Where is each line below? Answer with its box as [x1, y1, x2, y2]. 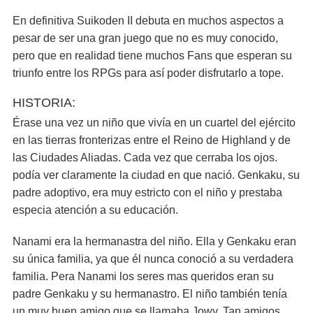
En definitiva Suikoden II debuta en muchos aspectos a [13, 15, 284, 27]
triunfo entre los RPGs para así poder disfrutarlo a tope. [13, 67, 284, 79]
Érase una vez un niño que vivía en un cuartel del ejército [13, 117, 296, 129]
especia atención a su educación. [13, 204, 178, 216]
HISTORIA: [13, 96, 75, 110]
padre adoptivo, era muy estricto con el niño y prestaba [13, 187, 282, 198]
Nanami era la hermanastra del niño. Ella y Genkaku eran [13, 235, 296, 247]
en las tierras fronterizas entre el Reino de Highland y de [13, 134, 291, 146]
